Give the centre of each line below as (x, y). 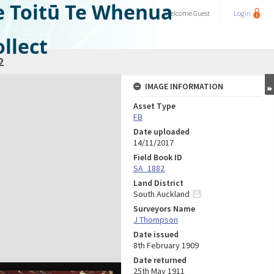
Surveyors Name (164, 209)
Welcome (179, 13)
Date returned (160, 260)
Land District (158, 183)
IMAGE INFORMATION (184, 86)
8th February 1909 (166, 245)
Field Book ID (158, 157)
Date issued (156, 234)
